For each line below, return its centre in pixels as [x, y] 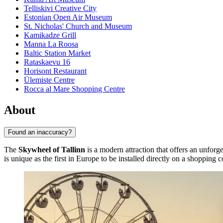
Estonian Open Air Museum [68, 17]
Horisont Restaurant [55, 71]
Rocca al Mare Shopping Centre [74, 89]
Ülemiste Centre [49, 80]
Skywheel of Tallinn [52, 149]
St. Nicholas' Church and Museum [78, 26]
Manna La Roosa [51, 44]
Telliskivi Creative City [60, 8]
